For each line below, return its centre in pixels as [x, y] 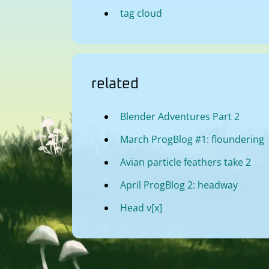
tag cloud [141, 14]
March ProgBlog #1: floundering [192, 140]
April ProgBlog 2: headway [179, 185]
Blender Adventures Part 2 [180, 117]
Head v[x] [141, 208]
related [115, 84]
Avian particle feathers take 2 [186, 162]
